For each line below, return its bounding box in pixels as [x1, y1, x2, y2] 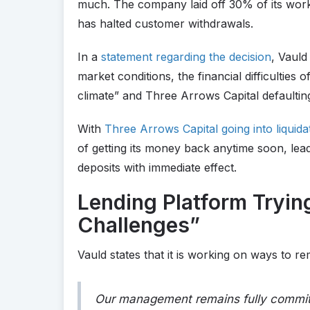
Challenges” [77, 212, 200, 237]
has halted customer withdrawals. [77, 16, 253, 30]
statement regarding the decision [101, 49, 271, 64]
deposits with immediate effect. [77, 160, 237, 174]
